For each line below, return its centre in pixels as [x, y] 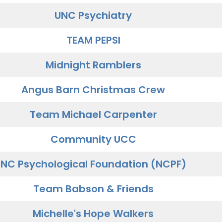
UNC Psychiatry [93, 15]
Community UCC [93, 139]
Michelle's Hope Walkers [93, 214]
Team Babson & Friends [93, 189]
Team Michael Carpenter [93, 114]
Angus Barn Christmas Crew [93, 90]
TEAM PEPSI [93, 40]
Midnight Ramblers [93, 65]
